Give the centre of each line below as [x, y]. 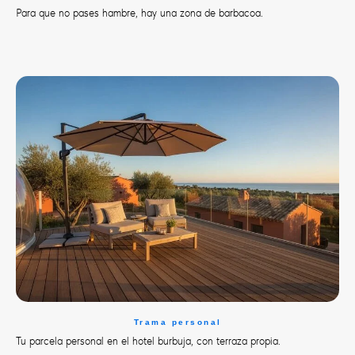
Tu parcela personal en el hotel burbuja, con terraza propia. [148, 341]
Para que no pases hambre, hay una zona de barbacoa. [139, 12]
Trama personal [177, 323]
